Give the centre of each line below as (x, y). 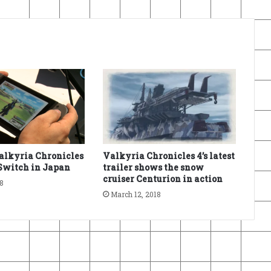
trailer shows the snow (153, 168)
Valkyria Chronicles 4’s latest (168, 156)
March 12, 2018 (135, 194)
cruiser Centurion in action (162, 179)
